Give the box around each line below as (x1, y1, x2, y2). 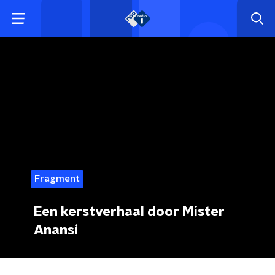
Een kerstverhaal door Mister (34, 205, 225, 219)
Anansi (34, 223, 78, 237)
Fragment (34, 174, 80, 184)
